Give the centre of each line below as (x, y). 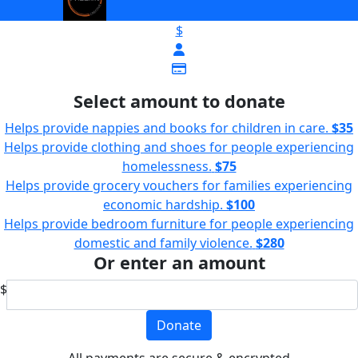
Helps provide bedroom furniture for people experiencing (179, 223)
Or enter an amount (179, 262)
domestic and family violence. (163, 243)
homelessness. (167, 166)
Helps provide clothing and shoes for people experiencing (179, 147)
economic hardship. (163, 204)
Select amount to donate (179, 101)
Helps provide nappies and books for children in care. (167, 127)
